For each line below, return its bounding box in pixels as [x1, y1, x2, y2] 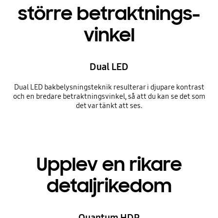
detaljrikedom [46, 174, 172, 198]
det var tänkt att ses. [75, 101, 143, 110]
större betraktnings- [18, 1, 200, 25]
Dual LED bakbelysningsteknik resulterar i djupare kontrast [14, 82, 204, 91]
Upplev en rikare [36, 153, 182, 177]
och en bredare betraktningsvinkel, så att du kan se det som [13, 91, 205, 101]
